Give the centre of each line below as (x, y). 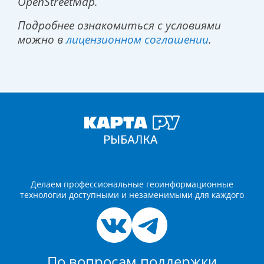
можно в (42, 39)
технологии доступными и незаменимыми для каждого (132, 195)
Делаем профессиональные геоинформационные (132, 184)
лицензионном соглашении (137, 39)
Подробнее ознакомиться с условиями (119, 25)
